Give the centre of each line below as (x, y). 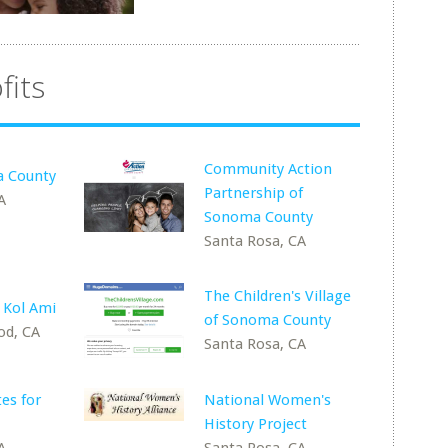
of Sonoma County (268, 319)
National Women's (268, 399)
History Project (256, 423)
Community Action (268, 168)
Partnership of (254, 192)
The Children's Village (278, 295)
